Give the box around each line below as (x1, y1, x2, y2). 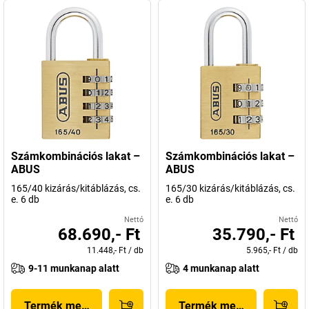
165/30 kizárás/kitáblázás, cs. (166, 183, 295, 194)
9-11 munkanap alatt (28, 263, 119, 274)
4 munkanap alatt (183, 263, 259, 274)
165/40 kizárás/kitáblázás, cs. (11, 183, 141, 194)
